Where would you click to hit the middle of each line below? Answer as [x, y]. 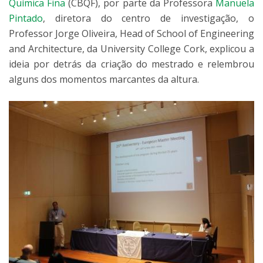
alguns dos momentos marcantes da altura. [104, 79]
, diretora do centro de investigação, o [149, 18]
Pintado [26, 18]
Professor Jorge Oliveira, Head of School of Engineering [131, 33]
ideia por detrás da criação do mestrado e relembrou [131, 64]
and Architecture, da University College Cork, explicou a [131, 49]
